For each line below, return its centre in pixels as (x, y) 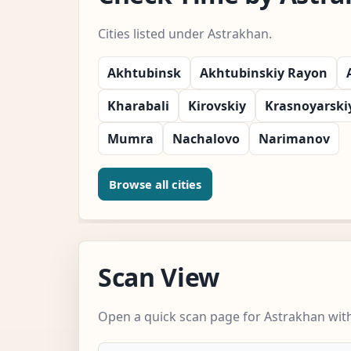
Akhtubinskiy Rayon (264, 72)
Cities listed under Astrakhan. (185, 33)
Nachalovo (206, 138)
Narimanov (294, 138)
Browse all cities (155, 184)
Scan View (159, 277)
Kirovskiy (217, 105)
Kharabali (138, 105)
